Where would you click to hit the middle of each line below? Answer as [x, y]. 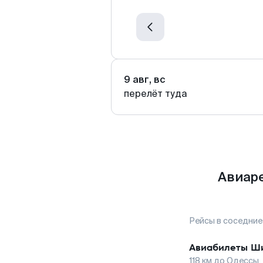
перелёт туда [156, 94]
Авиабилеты [218, 247]
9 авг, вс [145, 80]
